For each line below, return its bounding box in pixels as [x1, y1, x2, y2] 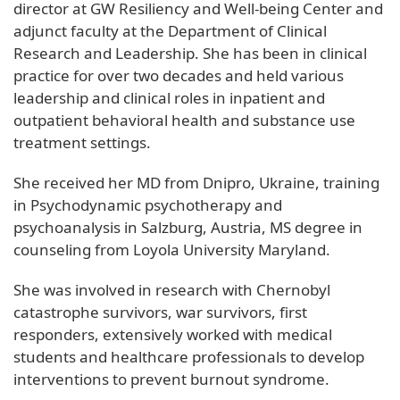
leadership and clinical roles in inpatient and [13, 87, 325, 108]
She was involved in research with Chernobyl [13, 279, 330, 300]
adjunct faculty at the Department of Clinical [13, 20, 327, 41]
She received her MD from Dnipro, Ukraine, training [13, 171, 379, 193]
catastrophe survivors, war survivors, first [13, 301, 307, 322]
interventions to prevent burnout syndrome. [13, 368, 329, 389]
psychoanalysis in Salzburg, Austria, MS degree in [13, 216, 362, 237]
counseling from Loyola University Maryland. [13, 238, 330, 260]
